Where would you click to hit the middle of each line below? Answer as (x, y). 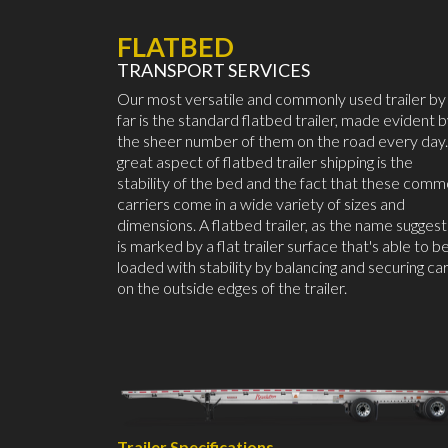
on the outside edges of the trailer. (232, 288)
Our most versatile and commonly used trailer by (281, 99)
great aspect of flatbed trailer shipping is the (265, 162)
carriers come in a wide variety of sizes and (261, 204)
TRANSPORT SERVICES (213, 70)
